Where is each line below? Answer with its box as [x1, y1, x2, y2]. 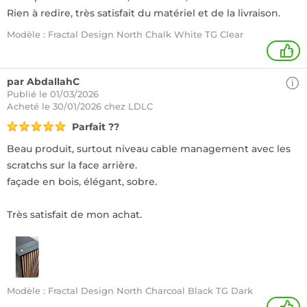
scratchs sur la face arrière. [7, 159, 137, 171]
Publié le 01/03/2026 [7, 88, 99, 99]
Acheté [7, 101, 42, 112]
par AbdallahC [7, 75, 79, 88]
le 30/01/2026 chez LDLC [42, 101, 153, 112]
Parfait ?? [72, 121, 119, 133]
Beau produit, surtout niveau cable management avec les [7, 143, 291, 155]
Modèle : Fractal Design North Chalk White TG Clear [7, 29, 243, 40]
